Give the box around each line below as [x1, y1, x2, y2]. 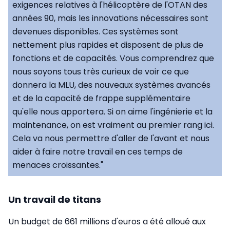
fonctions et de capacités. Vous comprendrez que [12, 52, 214, 64]
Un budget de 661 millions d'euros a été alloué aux [8, 215, 206, 227]
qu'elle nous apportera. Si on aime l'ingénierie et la [12, 105, 213, 118]
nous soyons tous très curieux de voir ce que [12, 65, 189, 78]
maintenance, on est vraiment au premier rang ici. [12, 119, 214, 131]
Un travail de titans [8, 193, 101, 206]
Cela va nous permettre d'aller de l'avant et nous [12, 132, 209, 144]
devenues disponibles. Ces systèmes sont [12, 25, 179, 37]
